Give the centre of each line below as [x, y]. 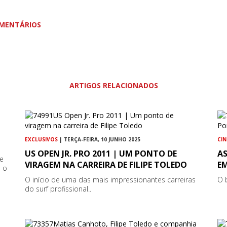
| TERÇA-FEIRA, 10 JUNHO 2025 [99, 140]
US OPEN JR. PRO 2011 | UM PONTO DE [101, 154]
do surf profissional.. [58, 189]
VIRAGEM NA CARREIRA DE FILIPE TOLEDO [106, 165]
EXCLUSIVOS [42, 140]
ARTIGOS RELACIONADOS [113, 86]
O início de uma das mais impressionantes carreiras [110, 180]
